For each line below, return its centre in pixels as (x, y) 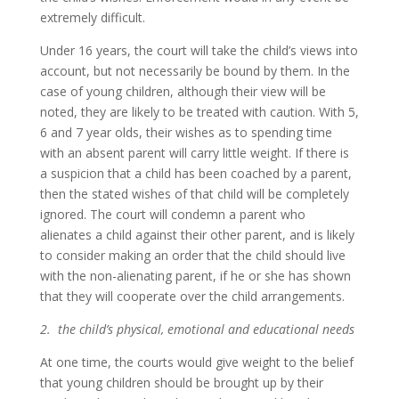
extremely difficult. (92, 17)
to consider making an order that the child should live (192, 255)
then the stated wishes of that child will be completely (194, 193)
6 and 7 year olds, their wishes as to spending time (186, 132)
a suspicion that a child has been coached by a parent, (195, 173)
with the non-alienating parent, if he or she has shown (195, 275)
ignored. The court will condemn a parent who (172, 214)
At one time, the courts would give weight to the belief (196, 362)
